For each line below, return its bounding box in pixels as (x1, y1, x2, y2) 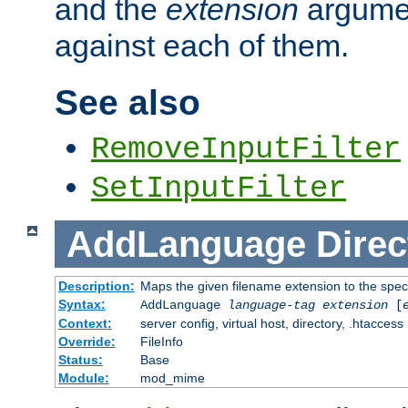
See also (55, 82, 200, 122)
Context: (57, 316, 112, 331)
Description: (57, 279, 135, 294)
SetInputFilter (91, 170, 346, 206)
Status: (57, 352, 103, 368)
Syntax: (57, 297, 106, 312)
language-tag (227, 298, 315, 313)
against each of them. (55, 27, 349, 63)
